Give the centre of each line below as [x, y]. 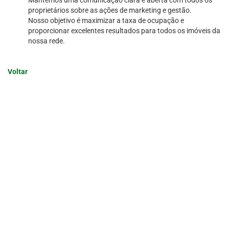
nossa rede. [47, 41]
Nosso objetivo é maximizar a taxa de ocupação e [106, 20]
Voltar [18, 72]
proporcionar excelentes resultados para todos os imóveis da [124, 31]
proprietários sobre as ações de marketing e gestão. [110, 10]
